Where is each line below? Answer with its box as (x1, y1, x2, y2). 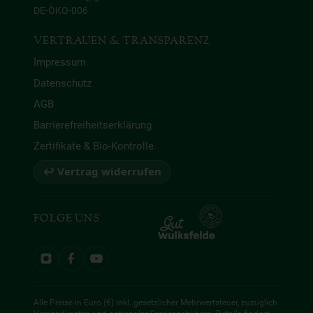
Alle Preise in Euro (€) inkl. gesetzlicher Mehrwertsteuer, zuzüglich (34, 298, 277, 307)
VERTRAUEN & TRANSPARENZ (34, 36, 210, 47)
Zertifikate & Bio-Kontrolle (34, 140, 154, 153)
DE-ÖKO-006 (34, 5, 88, 17)
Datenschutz (34, 77, 92, 90)
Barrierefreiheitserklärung (34, 119, 152, 132)
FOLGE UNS (34, 213, 101, 224)
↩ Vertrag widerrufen (43, 166, 161, 179)
